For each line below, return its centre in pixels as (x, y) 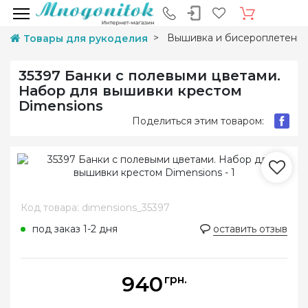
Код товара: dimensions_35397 (95, 208)
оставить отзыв (250, 229)
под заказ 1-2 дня (75, 229)
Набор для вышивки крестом (130, 91)
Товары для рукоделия (86, 38)
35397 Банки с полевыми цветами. (150, 76)
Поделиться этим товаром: (198, 121)
